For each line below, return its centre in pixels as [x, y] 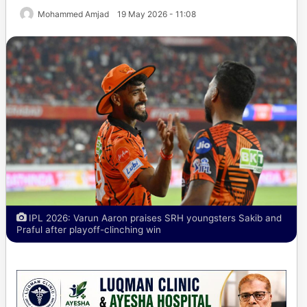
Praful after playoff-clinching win [89, 230]
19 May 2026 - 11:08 [157, 14]
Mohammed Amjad [73, 14]
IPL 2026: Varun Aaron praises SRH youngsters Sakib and [154, 218]
